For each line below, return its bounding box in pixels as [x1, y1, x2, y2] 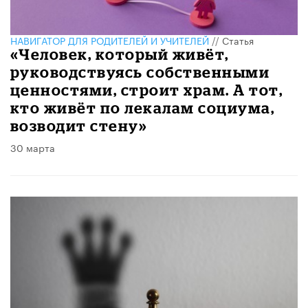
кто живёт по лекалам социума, [10, 98, 275, 116]
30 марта [10, 139, 55, 155]
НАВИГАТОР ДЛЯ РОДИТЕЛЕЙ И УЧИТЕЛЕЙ [10, 32, 209, 47]
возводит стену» [10, 116, 148, 134]
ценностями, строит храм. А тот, [10, 80, 283, 98]
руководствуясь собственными [10, 63, 270, 80]
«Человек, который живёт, [10, 45, 229, 63]
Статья [222, 32, 254, 47]
